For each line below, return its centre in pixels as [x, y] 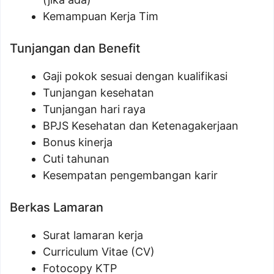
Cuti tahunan [76, 159]
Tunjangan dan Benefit [75, 48]
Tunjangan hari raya [94, 109]
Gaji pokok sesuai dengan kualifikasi [135, 76]
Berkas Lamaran [57, 207]
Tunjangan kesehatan [98, 93]
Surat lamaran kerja [93, 235]
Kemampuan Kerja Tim [101, 16]
